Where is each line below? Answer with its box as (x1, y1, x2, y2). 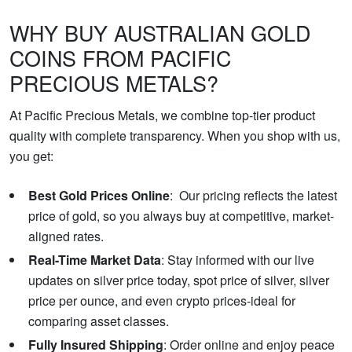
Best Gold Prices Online (28, 186, 170, 205)
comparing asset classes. (28, 312, 169, 331)
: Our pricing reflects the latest (170, 186, 337, 205)
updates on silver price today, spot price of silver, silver (28, 271, 329, 290)
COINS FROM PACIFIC (9, 42, 231, 74)
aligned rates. (28, 227, 104, 246)
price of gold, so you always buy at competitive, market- (28, 207, 334, 225)
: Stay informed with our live (161, 251, 314, 269)
